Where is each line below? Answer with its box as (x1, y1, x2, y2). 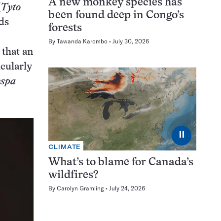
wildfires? (48, 170, 99, 181)
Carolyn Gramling (57, 184, 104, 192)
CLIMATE (48, 143, 81, 150)
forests (48, 23, 82, 34)
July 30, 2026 (112, 37, 149, 45)
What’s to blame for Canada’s (48, 157, 193, 168)
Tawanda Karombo (57, 37, 108, 45)
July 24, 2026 (109, 184, 145, 192)
